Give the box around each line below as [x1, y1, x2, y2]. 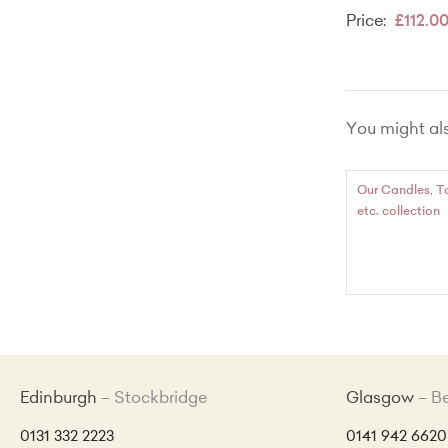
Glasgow [345, 391, 414, 408]
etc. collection [357, 206, 440, 219]
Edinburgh [20, 391, 97, 408]
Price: [346, 14, 390, 31]
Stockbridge [114, 391, 207, 408]
